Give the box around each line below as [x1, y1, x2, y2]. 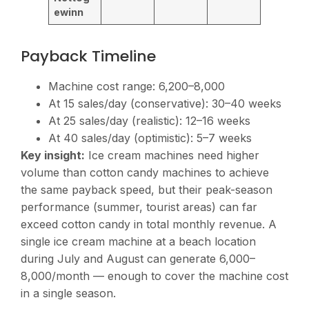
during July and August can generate [21, 252, 219, 266]
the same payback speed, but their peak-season [21, 183, 272, 197]
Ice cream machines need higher [85, 148, 259, 163]
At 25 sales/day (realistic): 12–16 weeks [48, 114, 250, 128]
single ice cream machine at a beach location [21, 235, 256, 249]
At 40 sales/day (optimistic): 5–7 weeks [48, 131, 252, 146]
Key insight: [21, 148, 85, 163]
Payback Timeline [21, 46, 156, 68]
